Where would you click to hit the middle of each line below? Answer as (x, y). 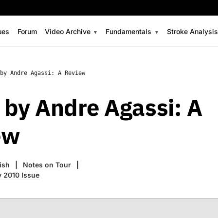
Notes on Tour (47, 165)
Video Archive (67, 31)
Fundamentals (129, 31)
